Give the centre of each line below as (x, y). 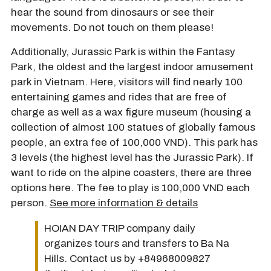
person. (30, 203)
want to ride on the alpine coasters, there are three (131, 172)
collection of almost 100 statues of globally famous (133, 127)
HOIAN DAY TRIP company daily (120, 228)
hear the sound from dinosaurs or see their (113, 13)
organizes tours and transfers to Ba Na (137, 243)
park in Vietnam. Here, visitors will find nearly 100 (127, 82)
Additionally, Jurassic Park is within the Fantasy (123, 51)
